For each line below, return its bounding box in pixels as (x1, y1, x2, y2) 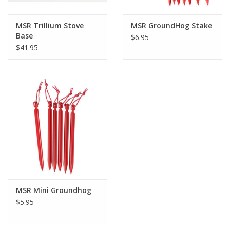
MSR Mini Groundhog (16, 185, 91, 196)
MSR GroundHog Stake (131, 20, 212, 30)
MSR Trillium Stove (16, 20, 84, 30)
